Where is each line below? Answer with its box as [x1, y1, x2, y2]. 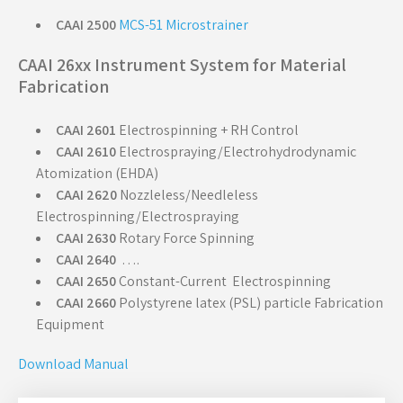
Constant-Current [116, 272, 229, 291]
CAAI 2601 [56, 121, 116, 139]
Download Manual [18, 354, 129, 373]
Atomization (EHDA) [36, 164, 158, 183]
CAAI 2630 [56, 228, 116, 247]
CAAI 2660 [56, 293, 116, 312]
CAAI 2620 [56, 185, 117, 204]
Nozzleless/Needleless [117, 185, 258, 204]
